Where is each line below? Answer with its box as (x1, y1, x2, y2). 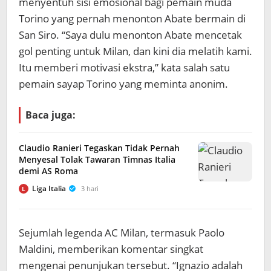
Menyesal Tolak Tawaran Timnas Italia (19, 154, 175, 165)
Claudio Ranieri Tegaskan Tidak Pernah (19, 142, 180, 154)
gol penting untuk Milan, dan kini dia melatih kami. (19, 44, 252, 58)
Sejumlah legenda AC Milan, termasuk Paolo (19, 226, 224, 240)
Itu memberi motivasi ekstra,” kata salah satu (19, 60, 230, 74)
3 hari (81, 184, 99, 193)
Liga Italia (32, 183, 66, 194)
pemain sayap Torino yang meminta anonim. (19, 77, 228, 91)
